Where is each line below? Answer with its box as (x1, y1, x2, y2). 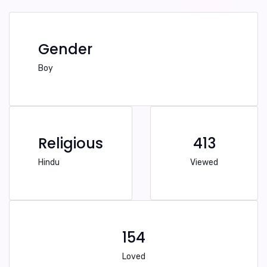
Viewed (190, 157, 218, 167)
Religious (38, 133, 103, 153)
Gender (38, 39, 92, 59)
